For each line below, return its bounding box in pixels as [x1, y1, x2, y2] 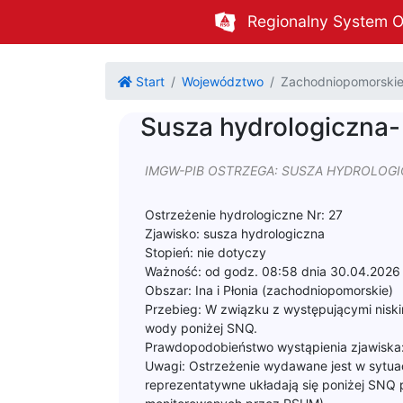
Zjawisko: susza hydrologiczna [145, 226, 325, 241]
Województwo [182, 73, 264, 89]
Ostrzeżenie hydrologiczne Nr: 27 [145, 207, 343, 222]
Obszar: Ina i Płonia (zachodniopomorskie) [145, 282, 393, 298]
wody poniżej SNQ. [145, 320, 257, 336]
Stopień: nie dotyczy [145, 245, 266, 260]
